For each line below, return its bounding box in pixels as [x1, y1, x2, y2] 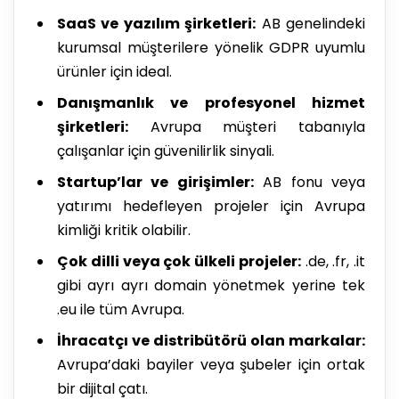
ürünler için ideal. [57, 61, 172, 82]
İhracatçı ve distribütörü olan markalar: [57, 330, 365, 351]
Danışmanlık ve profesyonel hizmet [57, 92, 365, 113]
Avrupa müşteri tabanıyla [128, 116, 365, 137]
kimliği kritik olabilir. [57, 219, 191, 240]
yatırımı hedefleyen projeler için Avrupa [57, 195, 365, 216]
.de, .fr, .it [300, 250, 365, 272]
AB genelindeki [256, 12, 366, 34]
